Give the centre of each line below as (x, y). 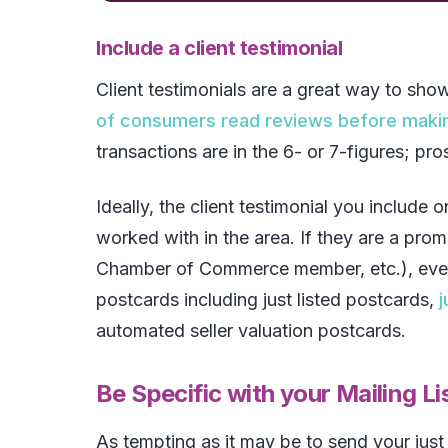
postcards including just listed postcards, (267, 300)
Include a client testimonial (219, 48)
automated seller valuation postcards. (251, 331)
